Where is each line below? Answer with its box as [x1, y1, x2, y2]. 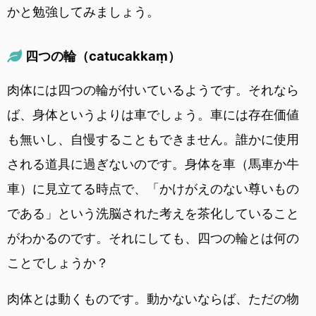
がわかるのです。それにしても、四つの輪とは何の [7, 230, 299, 245]
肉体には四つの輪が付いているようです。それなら [7, 82, 299, 97]
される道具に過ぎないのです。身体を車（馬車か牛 [7, 156, 299, 171]
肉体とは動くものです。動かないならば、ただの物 [7, 291, 299, 306]
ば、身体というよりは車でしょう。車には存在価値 [7, 107, 299, 122]
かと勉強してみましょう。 [7, 4, 159, 19]
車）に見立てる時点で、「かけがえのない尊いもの [7, 181, 299, 196]
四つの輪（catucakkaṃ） [25, 47, 181, 63]
